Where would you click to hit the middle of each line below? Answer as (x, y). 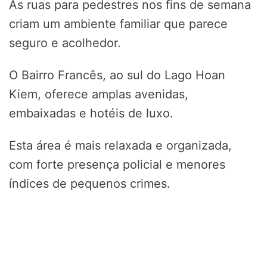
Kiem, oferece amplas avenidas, (99, 94)
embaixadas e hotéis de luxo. (91, 114)
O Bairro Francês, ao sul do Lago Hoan (117, 75)
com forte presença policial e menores (117, 165)
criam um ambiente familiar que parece (118, 24)
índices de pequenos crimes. (90, 184)
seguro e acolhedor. (65, 43)
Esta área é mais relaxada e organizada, (120, 146)
